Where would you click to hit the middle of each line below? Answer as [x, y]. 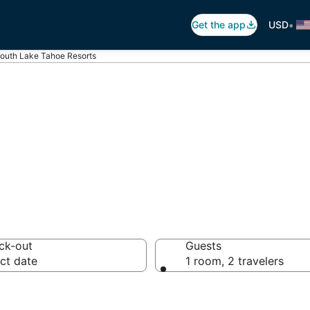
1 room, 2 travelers [235, 261]
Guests [203, 246]
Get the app [219, 25]
